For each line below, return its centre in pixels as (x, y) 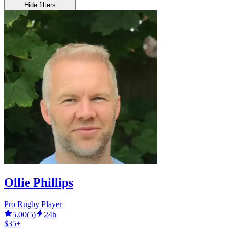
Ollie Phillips (39, 183)
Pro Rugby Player (33, 204)
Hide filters (40, 5)
